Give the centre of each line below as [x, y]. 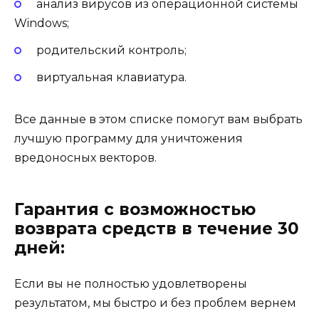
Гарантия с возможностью [135, 210]
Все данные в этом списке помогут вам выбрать [158, 120]
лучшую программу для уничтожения [129, 139]
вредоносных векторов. [85, 158]
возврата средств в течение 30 [157, 229]
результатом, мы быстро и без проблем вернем [155, 303]
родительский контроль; [111, 51]
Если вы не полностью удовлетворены [131, 284]
